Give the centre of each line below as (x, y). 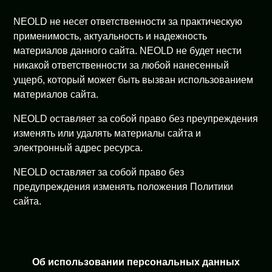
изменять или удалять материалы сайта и (107, 133)
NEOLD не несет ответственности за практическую (128, 22)
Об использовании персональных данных (136, 262)
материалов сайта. (56, 94)
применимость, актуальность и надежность (110, 36)
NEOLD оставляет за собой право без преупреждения (136, 119)
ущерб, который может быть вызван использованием (134, 80)
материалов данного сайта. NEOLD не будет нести (128, 51)
